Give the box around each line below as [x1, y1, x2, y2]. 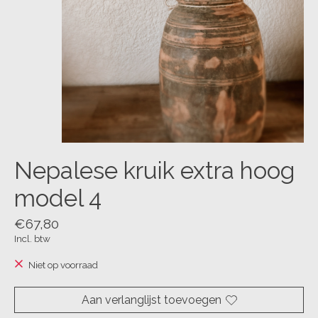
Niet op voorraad [28, 258, 98, 270]
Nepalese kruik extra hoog [14, 157, 295, 185]
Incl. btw [14, 232, 50, 244]
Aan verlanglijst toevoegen [81, 293, 221, 307]
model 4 [14, 185, 102, 213]
